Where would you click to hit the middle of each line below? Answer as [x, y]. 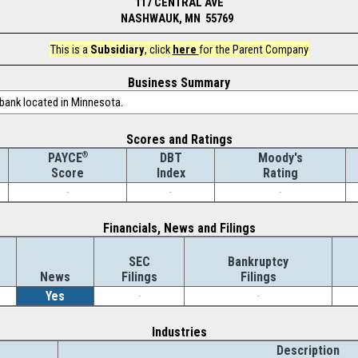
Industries [179, 332]
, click [158, 50]
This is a [70, 50]
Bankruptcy [258, 262]
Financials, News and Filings [179, 228]
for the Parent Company [253, 50]
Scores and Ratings [179, 139]
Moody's [280, 158]
